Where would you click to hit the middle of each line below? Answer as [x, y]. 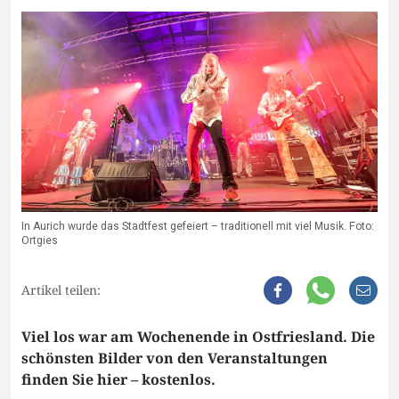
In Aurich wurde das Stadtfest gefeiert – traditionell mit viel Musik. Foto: [198, 227]
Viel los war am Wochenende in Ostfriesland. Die [198, 337]
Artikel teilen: [61, 290]
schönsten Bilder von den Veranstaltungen [175, 358]
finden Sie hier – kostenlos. [118, 380]
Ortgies [40, 241]
